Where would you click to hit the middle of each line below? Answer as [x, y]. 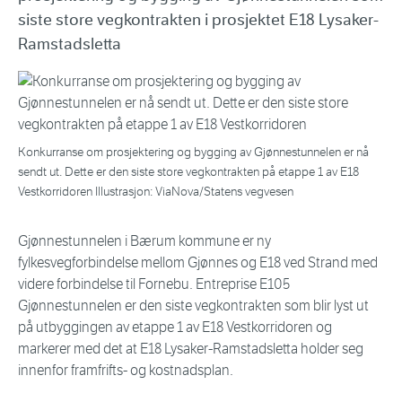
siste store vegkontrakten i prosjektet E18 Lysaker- [198, 20]
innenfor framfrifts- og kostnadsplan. [130, 371]
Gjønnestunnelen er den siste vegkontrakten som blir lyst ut [193, 306]
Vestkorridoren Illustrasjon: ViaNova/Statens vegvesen [156, 192]
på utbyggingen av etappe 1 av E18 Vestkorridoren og [175, 328]
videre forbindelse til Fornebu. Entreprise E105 [154, 284]
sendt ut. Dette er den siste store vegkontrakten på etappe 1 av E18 [188, 172]
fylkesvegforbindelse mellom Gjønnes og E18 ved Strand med [198, 263]
